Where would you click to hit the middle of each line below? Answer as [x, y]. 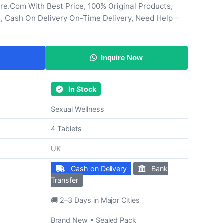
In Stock [81, 89]
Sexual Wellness [77, 109]
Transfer [64, 180]
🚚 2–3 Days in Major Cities [95, 200]
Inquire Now [122, 58]
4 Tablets [66, 129]
